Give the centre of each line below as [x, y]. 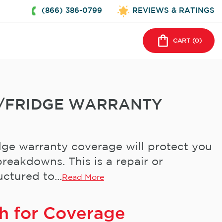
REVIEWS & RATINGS [173, 11]
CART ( [184, 41]
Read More [83, 178]
